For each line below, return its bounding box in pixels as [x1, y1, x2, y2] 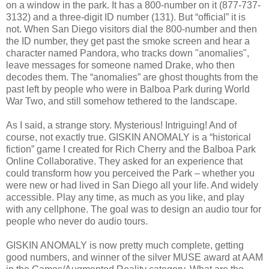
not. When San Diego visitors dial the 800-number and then [6, 23, 257, 34]
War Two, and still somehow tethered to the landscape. [6, 95, 237, 106]
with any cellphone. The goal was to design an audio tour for [6, 204, 261, 214]
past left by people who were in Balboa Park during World [6, 83, 250, 94]
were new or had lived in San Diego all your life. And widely [6, 180, 258, 190]
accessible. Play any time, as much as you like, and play [6, 192, 244, 202]
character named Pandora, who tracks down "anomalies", [6, 47, 249, 58]
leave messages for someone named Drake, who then [6, 59, 235, 70]
